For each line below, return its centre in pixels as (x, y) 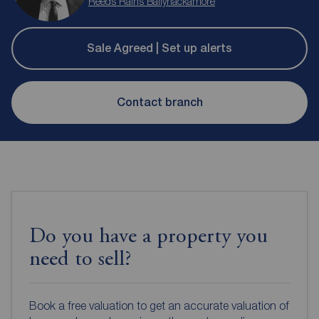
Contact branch (159, 103)
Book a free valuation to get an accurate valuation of (159, 305)
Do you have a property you (148, 237)
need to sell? (80, 260)
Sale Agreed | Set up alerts (159, 48)
